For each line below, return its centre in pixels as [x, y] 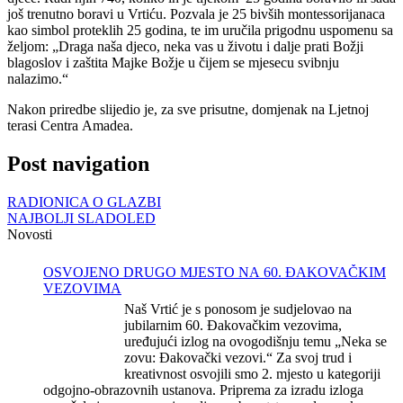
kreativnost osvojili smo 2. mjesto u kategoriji [252, 373]
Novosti [30, 234]
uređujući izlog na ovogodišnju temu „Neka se [255, 341]
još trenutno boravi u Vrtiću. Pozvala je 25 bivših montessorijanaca [196, 13]
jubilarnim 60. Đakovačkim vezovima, [233, 325]
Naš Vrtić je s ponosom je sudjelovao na [238, 309]
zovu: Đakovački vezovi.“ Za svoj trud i [238, 357]
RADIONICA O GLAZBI [84, 201]
